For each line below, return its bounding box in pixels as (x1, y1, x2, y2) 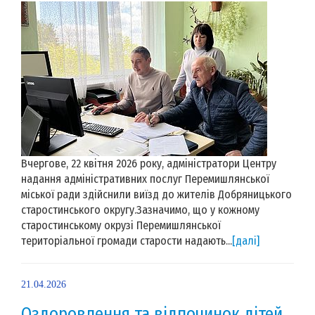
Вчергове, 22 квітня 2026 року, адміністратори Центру (21, 156, 276, 170)
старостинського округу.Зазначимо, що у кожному (21, 202, 259, 217)
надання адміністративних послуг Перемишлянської (21, 172, 269, 186)
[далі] (232, 233, 259, 247)
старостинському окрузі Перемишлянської (21, 218, 221, 232)
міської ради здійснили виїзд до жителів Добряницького (21, 187, 292, 201)
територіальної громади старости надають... (21, 233, 232, 247)
